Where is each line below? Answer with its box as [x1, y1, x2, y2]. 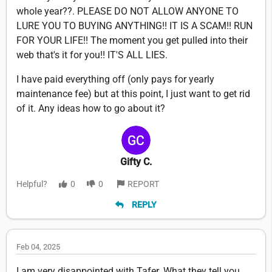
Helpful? [16, 179, 47, 189]
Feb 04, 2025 [16, 242, 60, 251]
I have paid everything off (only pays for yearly [16, 73, 214, 86]
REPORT [127, 179, 159, 189]
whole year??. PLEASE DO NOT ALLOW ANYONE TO [16, 5, 239, 18]
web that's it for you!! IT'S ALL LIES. [16, 49, 168, 61]
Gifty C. [120, 156, 152, 168]
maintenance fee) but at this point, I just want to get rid [16, 88, 250, 100]
